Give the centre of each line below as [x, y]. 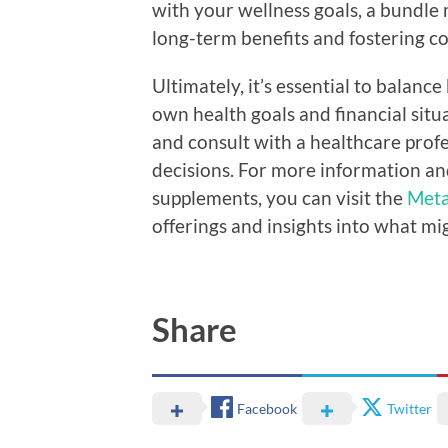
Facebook [267, 408]
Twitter [409, 408]
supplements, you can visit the [279, 197]
